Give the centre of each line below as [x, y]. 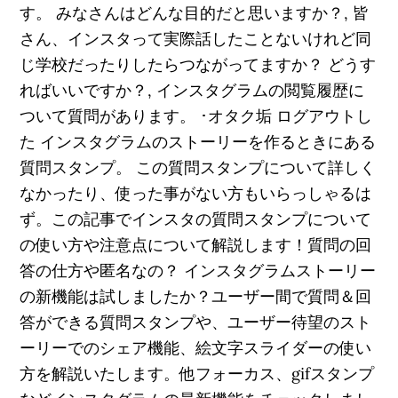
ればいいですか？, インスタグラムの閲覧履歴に [192, 90]
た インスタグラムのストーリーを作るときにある [198, 142]
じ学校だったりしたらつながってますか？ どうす [198, 64]
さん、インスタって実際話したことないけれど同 [196, 39]
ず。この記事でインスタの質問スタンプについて [196, 219]
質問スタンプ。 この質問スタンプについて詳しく [198, 167]
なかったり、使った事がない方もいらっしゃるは [196, 193]
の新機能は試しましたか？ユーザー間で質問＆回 [196, 296]
